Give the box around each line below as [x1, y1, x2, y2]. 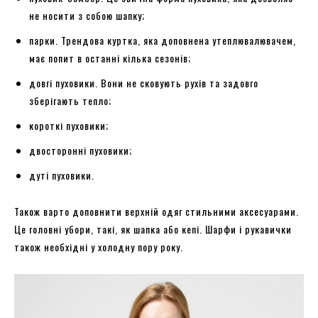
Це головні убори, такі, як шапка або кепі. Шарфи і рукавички [14, 221, 292, 236]
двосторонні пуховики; [29, 142, 132, 158]
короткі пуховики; [29, 117, 109, 133]
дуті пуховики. [29, 167, 94, 182]
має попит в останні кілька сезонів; [29, 50, 191, 65]
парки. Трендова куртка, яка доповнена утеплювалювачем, [29, 32, 296, 48]
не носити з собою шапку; [29, 7, 148, 23]
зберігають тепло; [29, 92, 111, 108]
